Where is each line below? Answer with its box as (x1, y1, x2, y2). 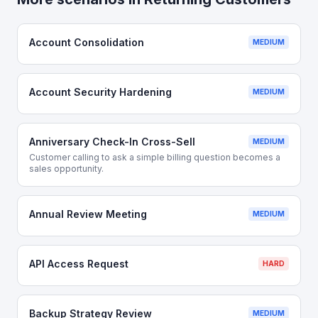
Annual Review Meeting (29, 208, 147, 220)
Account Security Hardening (29, 86, 172, 98)
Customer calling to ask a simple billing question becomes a (29, 152, 280, 163)
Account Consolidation (29, 36, 144, 48)
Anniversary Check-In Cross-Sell (29, 136, 195, 148)
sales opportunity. (29, 163, 104, 174)
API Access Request (29, 258, 128, 270)
